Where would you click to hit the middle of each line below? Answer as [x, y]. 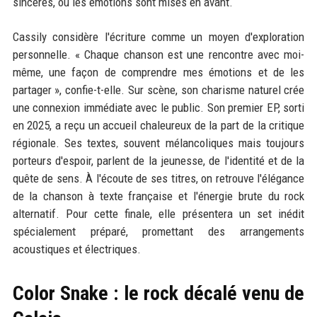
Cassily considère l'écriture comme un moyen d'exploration [158, 36]
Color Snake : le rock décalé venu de [158, 293]
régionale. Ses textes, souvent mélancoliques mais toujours [158, 143]
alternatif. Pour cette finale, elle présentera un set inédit [158, 213]
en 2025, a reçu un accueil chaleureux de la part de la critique [158, 125]
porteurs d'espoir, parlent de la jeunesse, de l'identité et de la [158, 160]
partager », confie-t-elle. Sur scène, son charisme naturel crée [158, 90]
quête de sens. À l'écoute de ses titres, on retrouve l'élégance [158, 178]
